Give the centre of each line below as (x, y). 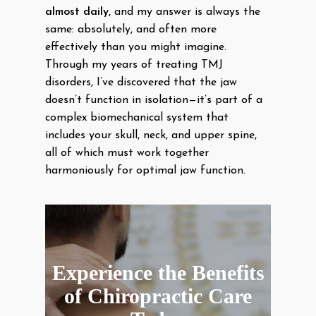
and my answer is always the (186, 12)
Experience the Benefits (158, 273)
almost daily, (78, 12)
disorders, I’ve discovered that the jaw (141, 83)
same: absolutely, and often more (131, 30)
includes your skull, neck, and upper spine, (151, 135)
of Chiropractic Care (158, 296)
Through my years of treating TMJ (134, 65)
